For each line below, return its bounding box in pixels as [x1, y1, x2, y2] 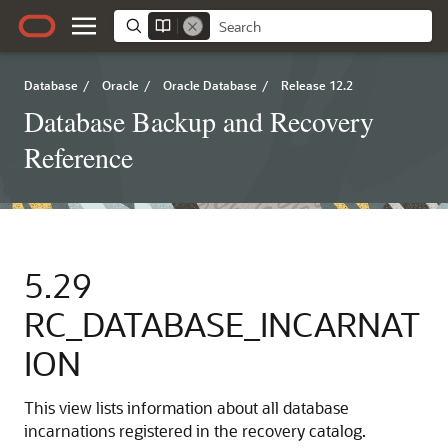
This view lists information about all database [24, 397, 349, 418]
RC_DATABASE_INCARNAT [24, 302, 421, 345]
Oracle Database [163, 77, 257, 93]
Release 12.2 [281, 77, 353, 93]
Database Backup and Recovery [24, 102, 374, 140]
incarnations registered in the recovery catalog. [24, 420, 366, 441]
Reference [24, 138, 133, 176]
